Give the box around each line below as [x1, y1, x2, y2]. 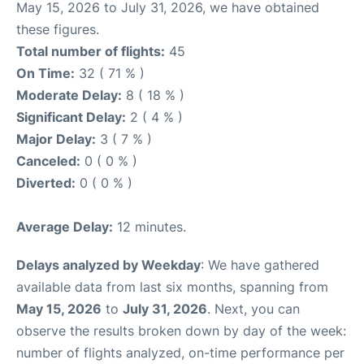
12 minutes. [113, 219, 186, 236]
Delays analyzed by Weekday [16, 257, 201, 274]
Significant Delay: [16, 109, 126, 126]
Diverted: [16, 175, 76, 192]
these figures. [16, 21, 99, 38]
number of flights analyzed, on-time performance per [16, 344, 344, 362]
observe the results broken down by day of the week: [16, 323, 346, 340]
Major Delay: [16, 131, 96, 148]
